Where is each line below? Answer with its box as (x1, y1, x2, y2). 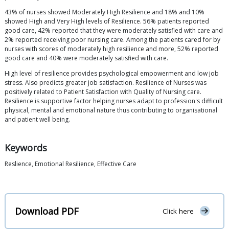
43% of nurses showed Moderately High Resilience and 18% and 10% (5, 8, 204, 17)
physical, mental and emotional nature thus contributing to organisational (5, 106, 217, 115)
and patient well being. (5, 115, 70, 124)
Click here (162, 207, 194, 216)
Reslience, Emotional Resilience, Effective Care (5, 159, 136, 169)
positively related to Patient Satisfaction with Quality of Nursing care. (5, 87, 201, 97)
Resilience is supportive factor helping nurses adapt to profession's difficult (5, 97, 223, 106)
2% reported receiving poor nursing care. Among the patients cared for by (5, 35, 220, 44)
